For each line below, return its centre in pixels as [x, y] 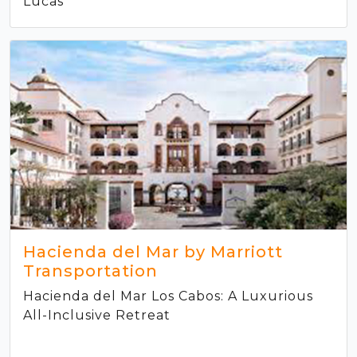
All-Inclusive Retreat [97, 316]
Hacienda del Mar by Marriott [153, 252]
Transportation [90, 271]
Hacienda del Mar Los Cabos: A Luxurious [168, 296]
